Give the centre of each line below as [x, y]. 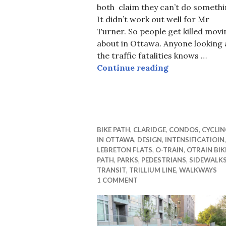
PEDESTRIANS [164, 160]
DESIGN [150, 139]
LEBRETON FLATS [125, 150]
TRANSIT [111, 170]
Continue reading [133, 67]
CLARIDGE [150, 129]
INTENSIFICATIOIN [195, 139]
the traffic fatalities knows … [152, 55]
